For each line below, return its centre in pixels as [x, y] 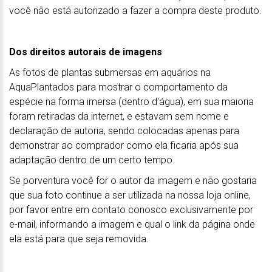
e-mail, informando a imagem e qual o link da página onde [132, 224]
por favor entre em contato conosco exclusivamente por [131, 209]
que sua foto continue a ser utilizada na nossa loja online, [130, 195]
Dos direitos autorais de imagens [86, 52]
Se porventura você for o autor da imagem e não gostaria [133, 180]
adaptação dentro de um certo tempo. [92, 160]
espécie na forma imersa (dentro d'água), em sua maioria [131, 101]
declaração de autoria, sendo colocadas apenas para [124, 131]
